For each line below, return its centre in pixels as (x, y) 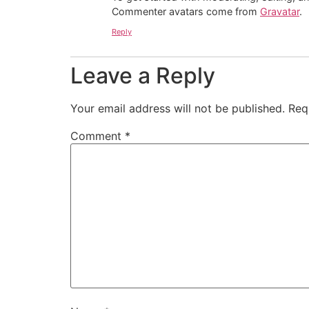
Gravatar (280, 11)
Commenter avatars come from (186, 11)
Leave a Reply (143, 76)
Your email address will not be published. (178, 109)
